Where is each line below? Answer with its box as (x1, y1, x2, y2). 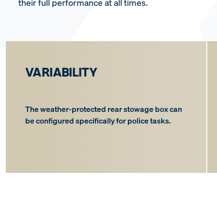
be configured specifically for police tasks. (25, 115, 171, 126)
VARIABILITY (25, 63, 97, 79)
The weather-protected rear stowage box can (25, 104, 182, 114)
